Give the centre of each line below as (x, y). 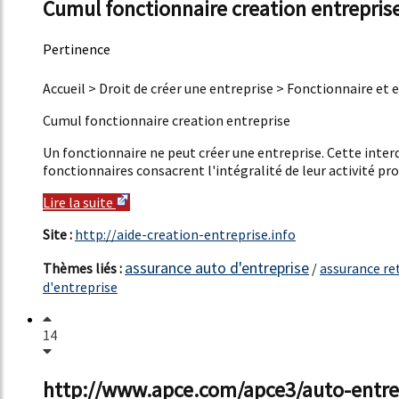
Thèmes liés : (84, 268)
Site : (59, 234)
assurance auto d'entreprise (217, 267)
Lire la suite (79, 202)
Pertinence (77, 49)
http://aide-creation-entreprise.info (185, 234)
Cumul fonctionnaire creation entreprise (167, 120)
